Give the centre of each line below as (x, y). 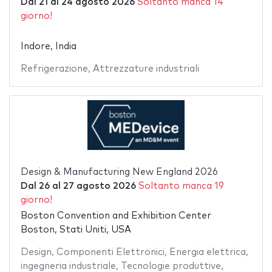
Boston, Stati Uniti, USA (76, 230)
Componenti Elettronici (110, 253)
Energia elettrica (207, 253)
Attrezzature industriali (146, 69)
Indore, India (48, 46)
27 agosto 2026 (99, 186)
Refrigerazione (54, 69)
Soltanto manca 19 (181, 186)
